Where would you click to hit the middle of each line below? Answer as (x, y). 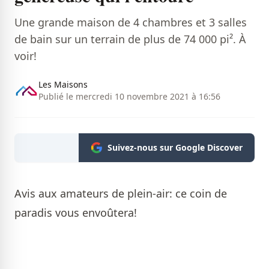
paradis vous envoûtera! (76, 213)
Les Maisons (63, 85)
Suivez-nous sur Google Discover (175, 148)
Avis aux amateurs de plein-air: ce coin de (121, 194)
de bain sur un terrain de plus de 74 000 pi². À (130, 39)
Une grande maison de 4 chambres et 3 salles (131, 23)
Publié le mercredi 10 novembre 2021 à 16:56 (129, 97)
